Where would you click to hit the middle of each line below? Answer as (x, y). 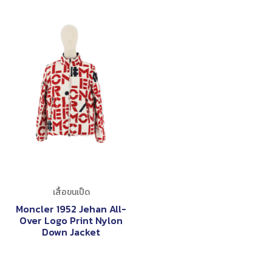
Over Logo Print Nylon (71, 221)
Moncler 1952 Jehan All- (71, 209)
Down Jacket (71, 232)
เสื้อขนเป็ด (71, 192)
